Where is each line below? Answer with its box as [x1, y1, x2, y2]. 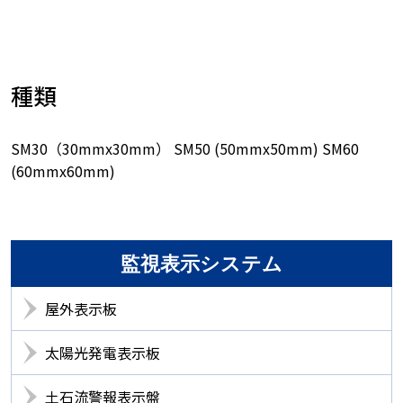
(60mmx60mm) [11, 160, 115, 183]
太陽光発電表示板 [45, 342, 160, 364]
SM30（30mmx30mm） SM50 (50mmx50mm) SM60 [11, 138, 359, 160]
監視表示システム [121, 250, 282, 277]
